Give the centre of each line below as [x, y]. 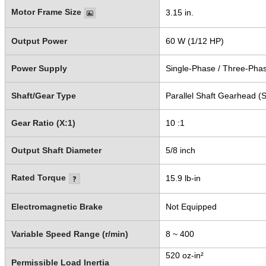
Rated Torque [38, 177]
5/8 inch [180, 150]
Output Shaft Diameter [56, 150]
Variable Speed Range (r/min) [69, 234]
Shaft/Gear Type [43, 95]
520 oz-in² [184, 255]
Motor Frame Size [46, 12]
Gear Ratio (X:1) [43, 123]
